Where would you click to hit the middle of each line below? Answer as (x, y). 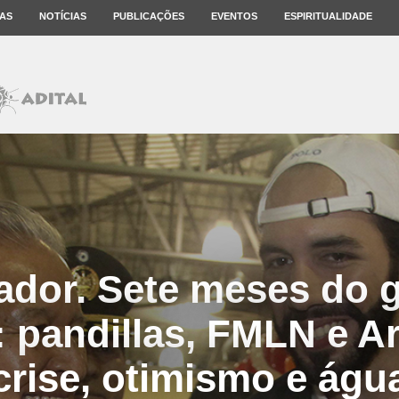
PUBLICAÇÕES (149, 16)
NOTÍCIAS (63, 16)
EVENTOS (234, 16)
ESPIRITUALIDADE (328, 16)
